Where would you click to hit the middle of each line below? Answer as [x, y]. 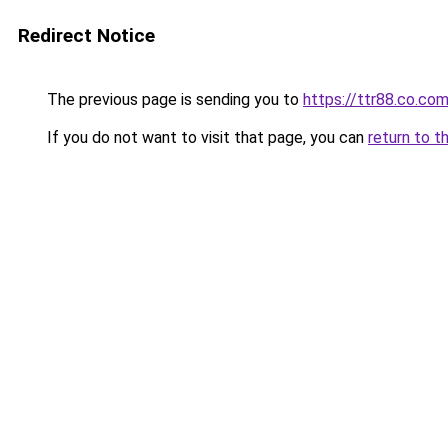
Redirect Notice [86, 35]
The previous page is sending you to [173, 99]
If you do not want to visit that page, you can [205, 137]
